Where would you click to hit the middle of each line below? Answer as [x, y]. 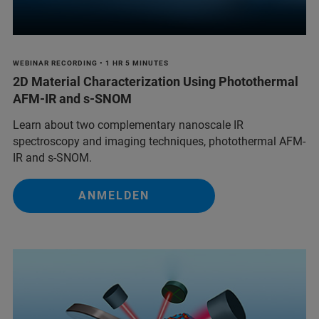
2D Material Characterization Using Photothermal [156, 81]
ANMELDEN [114, 195]
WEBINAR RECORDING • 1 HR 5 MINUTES [91, 63]
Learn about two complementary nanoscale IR [128, 125]
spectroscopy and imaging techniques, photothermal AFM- [159, 141]
